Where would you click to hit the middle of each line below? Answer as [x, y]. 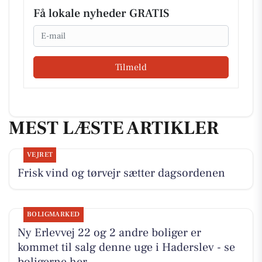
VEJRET [40, 155]
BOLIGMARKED [53, 215]
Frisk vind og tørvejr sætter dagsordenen [121, 173]
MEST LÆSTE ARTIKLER [114, 128]
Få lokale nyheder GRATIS [101, 13]
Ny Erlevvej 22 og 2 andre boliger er [109, 233]
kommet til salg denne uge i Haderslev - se [126, 248]
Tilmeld [131, 67]
